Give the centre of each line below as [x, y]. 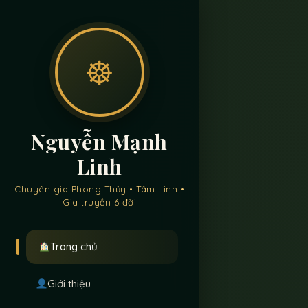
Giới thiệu [69, 284]
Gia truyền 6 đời [99, 202]
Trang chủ [74, 246]
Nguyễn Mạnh [99, 142]
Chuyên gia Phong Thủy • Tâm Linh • [99, 189]
